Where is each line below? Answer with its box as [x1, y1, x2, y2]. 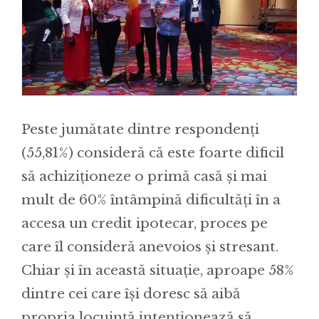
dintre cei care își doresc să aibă [21, 285, 241, 302]
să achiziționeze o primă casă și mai [21, 167, 267, 184]
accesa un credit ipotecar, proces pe [21, 214, 268, 231]
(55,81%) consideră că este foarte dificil [21, 144, 284, 161]
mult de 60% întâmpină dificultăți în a [21, 191, 281, 208]
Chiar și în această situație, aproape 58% [21, 261, 294, 278]
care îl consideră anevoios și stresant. [21, 238, 278, 255]
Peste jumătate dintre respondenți [21, 120, 259, 137]
